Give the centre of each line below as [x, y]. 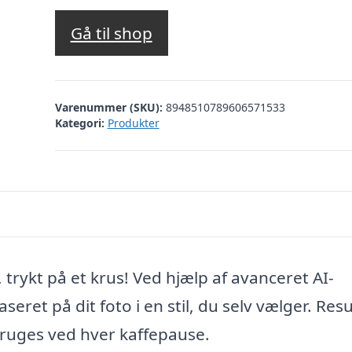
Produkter [133, 123]
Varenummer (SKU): [110, 107]
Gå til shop [111, 33]
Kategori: [79, 123]
